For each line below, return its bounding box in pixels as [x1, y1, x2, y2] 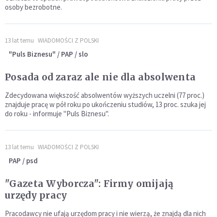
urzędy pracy [5, 189, 67, 201]
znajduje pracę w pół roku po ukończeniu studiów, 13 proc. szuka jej [5, 99, 206, 109]
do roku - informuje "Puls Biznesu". [5, 108, 109, 118]
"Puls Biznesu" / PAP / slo [9, 49, 88, 59]
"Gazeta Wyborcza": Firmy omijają [5, 177, 174, 189]
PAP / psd [9, 155, 38, 165]
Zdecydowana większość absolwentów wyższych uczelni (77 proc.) [5, 90, 204, 100]
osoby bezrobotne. [5, 2, 62, 12]
